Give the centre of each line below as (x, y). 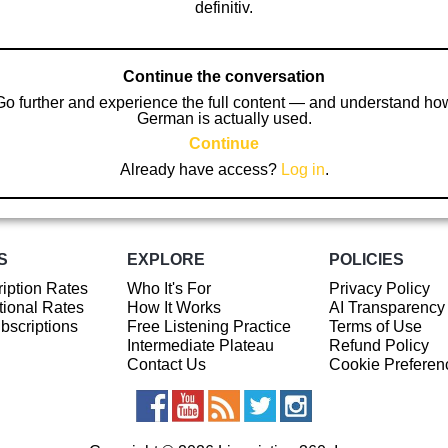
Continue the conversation (224, 76)
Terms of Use (375, 326)
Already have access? (200, 169)
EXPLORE (165, 260)
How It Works (173, 307)
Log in (302, 169)
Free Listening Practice (208, 326)
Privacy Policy (379, 288)
